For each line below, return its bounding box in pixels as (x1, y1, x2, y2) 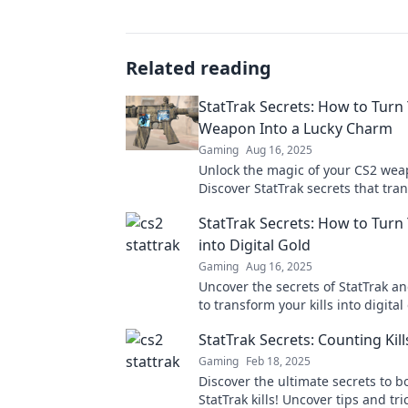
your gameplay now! (199, 314, 322, 331)
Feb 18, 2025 (246, 353, 311, 369)
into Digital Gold (199, 235, 311, 255)
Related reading (126, 56, 271, 80)
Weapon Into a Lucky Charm (199, 118, 393, 138)
